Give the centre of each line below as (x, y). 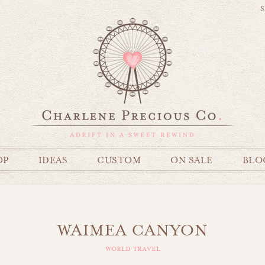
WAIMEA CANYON (132, 230)
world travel (132, 248)
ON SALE (192, 161)
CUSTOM (119, 161)
